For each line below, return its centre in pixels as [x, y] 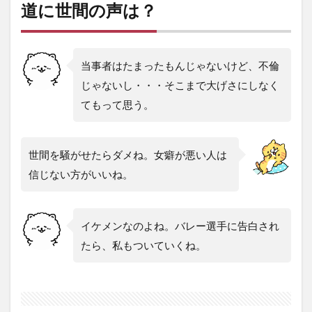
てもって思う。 [117, 105]
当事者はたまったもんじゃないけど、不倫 [180, 66]
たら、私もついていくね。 [143, 245]
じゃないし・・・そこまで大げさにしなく [180, 85]
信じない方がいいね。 [81, 174]
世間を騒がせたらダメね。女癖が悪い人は [128, 155]
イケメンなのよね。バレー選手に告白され [180, 226]
